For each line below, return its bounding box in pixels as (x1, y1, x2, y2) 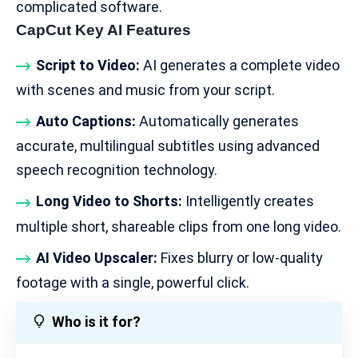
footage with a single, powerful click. (16, 273, 249, 291)
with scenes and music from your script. (16, 82, 275, 99)
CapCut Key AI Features (16, 21, 191, 38)
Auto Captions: (36, 113, 136, 130)
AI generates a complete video (140, 56, 340, 74)
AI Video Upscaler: (36, 249, 157, 266)
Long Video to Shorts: (36, 193, 182, 210)
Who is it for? (52, 313, 141, 331)
